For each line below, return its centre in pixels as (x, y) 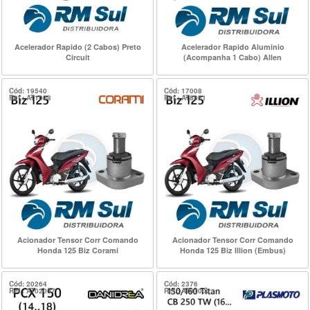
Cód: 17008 (183, 91)
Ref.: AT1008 (30, 98)
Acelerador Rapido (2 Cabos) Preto (77, 47)
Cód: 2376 (181, 284)
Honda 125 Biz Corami (77, 250)
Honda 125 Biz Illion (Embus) (232, 250)
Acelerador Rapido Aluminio (232, 47)
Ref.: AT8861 (185, 98)
